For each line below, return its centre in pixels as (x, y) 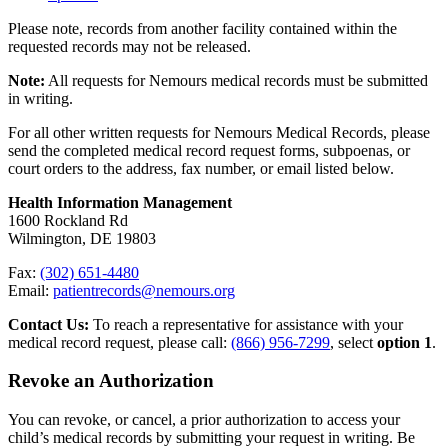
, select (353, 342)
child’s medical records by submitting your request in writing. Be (211, 437)
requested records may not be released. (129, 46)
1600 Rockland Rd (68, 220)
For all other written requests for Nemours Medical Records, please (219, 132)
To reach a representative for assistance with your (246, 324)
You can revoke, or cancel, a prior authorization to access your (204, 419)
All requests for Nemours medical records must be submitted (236, 80)
